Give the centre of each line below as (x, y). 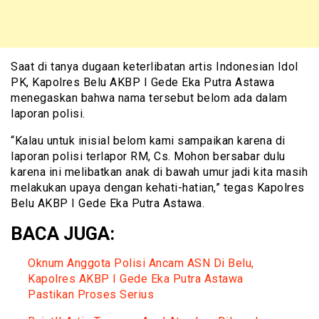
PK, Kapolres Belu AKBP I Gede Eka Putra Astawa (142, 82)
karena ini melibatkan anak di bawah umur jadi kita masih (159, 172)
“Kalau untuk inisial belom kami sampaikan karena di (148, 140)
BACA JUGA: (63, 233)
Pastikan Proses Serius (91, 294)
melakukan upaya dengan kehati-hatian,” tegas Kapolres (158, 187)
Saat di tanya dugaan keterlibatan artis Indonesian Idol (155, 66)
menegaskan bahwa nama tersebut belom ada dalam (149, 98)
